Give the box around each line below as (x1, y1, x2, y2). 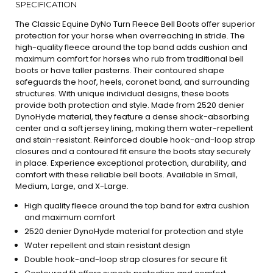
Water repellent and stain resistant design (24, 239, 190, 251)
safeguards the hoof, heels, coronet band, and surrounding (15, 76, 250, 88)
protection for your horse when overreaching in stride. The (15, 30, 245, 41)
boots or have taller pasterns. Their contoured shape (15, 65, 224, 76)
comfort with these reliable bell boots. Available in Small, (15, 169, 238, 180)
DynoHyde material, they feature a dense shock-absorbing (15, 111, 249, 122)
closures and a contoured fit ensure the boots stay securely (15, 146, 250, 157)
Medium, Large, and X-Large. (15, 180, 129, 192)
